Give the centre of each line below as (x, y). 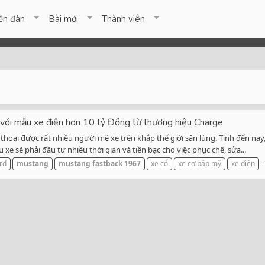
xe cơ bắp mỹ (200, 164)
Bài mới (64, 19)
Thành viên (124, 19)
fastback (107, 164)
